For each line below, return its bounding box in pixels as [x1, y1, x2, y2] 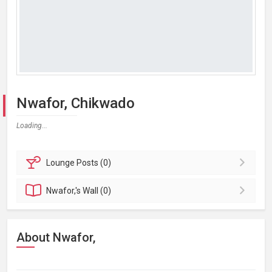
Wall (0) [83, 186, 112, 195]
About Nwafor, [16, 230, 95, 245]
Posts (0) [76, 158, 112, 168]
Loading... [16, 121, 47, 130]
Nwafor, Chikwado [16, 95, 135, 112]
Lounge [46, 158, 77, 168]
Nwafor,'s [46, 186, 83, 195]
